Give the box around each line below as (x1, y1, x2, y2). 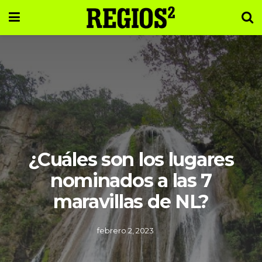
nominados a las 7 (50, 169, 212, 192)
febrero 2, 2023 (97, 226, 154, 235)
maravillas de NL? (53, 190, 209, 213)
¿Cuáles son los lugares (28, 148, 234, 171)
